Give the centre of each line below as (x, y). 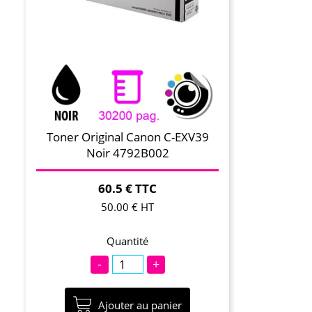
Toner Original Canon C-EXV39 (127, 137)
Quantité (128, 241)
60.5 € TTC (128, 189)
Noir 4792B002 (127, 153)
